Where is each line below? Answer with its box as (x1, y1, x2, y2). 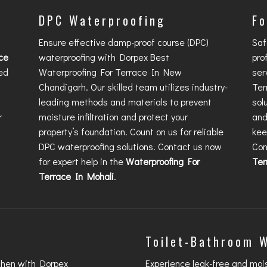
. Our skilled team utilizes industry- (85, 80, 228, 94)
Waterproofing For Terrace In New (38, 66, 182, 79)
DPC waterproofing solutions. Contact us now (38, 140, 222, 153)
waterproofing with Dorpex (38, 51, 150, 64)
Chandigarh (38, 80, 86, 94)
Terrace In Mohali (38, 170, 114, 183)
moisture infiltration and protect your (38, 110, 188, 123)
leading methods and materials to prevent (38, 95, 212, 108)
